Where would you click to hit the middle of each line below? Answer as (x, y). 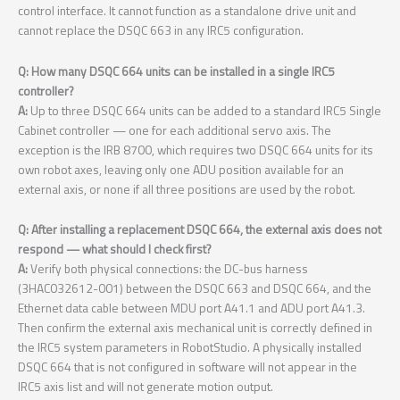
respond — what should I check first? (114, 250)
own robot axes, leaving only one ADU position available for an (181, 169)
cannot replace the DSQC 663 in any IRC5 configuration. (161, 30)
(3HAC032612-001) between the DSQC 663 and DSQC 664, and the (195, 289)
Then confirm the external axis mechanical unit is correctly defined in (195, 328)
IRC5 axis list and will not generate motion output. (146, 387)
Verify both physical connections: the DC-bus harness (168, 269)
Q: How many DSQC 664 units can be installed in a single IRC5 (176, 71)
